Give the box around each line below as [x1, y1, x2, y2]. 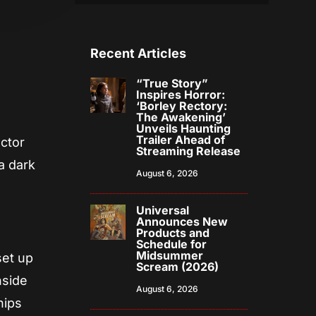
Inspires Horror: [136, 87, 226, 102]
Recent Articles [90, 46, 187, 61]
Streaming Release [136, 144, 241, 159]
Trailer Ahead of [136, 133, 226, 147]
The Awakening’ [136, 110, 226, 125]
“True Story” [136, 76, 209, 91]
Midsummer [136, 248, 204, 263]
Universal [136, 203, 190, 218]
